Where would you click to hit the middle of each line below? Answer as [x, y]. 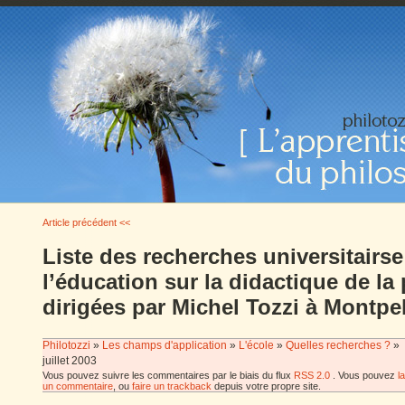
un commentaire [78, 386]
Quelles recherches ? [338, 345]
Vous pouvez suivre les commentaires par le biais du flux [168, 375]
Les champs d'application [165, 345]
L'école [256, 345]
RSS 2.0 [312, 375]
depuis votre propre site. [266, 386]
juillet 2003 [70, 361]
